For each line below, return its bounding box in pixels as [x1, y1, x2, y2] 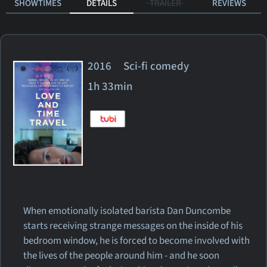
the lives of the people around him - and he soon [23, 248, 220, 263]
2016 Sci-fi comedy [88, 58, 199, 74]
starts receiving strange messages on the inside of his [23, 218, 243, 233]
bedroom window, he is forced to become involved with [23, 233, 250, 248]
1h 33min [88, 79, 133, 94]
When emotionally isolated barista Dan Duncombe [23, 203, 231, 218]
